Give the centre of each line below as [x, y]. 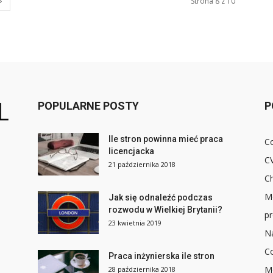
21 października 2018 [142, 164]
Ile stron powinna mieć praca [166, 139]
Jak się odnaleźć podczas [161, 197]
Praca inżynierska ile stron [161, 256]
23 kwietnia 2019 [135, 223]
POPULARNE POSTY [88, 106]
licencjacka [131, 151]
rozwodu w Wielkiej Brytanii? [165, 210]
